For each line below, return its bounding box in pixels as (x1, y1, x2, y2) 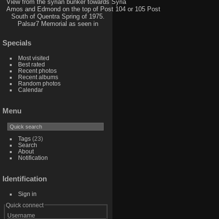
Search (18, 141, 37, 148)
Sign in (18, 190, 37, 197)
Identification (2, 174, 47, 183)
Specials (2, 38, 31, 47)
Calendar (18, 86, 43, 93)
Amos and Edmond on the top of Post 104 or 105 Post (6, 5, 160, 13)
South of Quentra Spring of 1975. (11, 13, 105, 21)
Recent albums (18, 73, 58, 80)
